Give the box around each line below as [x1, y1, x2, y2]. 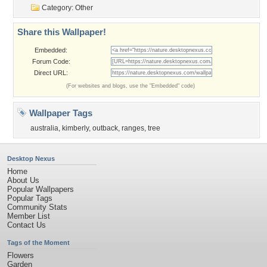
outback [92, 124, 118, 132]
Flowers [7, 251, 34, 260]
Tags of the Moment [7, 239, 70, 246]
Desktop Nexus [7, 155, 55, 162]
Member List [7, 212, 50, 221]
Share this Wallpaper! [17, 27, 106, 37]
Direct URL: [34, 69, 68, 76]
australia [30, 124, 58, 132]
